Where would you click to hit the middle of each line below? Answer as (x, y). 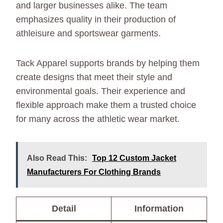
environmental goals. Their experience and (101, 91)
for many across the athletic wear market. (98, 119)
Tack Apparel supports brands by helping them (108, 63)
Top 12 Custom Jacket (134, 158)
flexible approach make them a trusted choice (106, 105)
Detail (64, 208)
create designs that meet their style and (94, 77)
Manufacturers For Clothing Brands (94, 172)
